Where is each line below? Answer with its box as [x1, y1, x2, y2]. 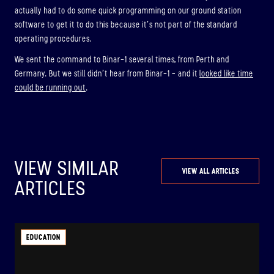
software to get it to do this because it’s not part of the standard [15, 20, 237, 29]
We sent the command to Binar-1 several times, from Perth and [15, 55, 229, 65]
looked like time [199, 69, 253, 79]
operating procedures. [15, 34, 92, 43]
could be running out [15, 83, 86, 93]
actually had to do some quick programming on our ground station [15, 6, 242, 15]
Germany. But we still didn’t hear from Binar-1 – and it [15, 69, 199, 79]
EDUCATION [26, 233, 61, 242]
